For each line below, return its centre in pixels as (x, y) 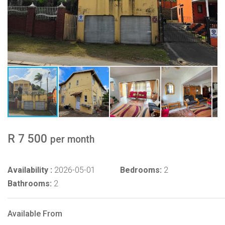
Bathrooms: (30, 183)
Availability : (30, 170)
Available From (35, 213)
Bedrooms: (141, 170)
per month (72, 139)
